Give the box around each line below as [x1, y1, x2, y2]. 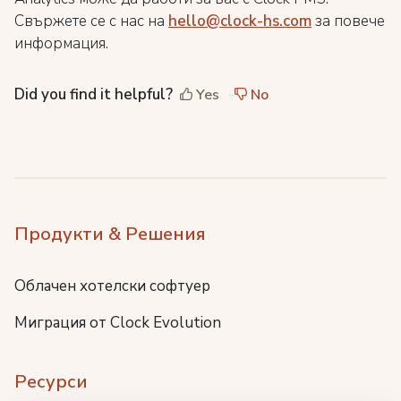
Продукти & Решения [14, 221, 206, 246]
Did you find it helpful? [14, 84, 173, 106]
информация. [14, 33, 108, 55]
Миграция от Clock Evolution [14, 311, 221, 333]
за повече [311, 11, 385, 32]
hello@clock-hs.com [168, 11, 311, 32]
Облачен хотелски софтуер [14, 275, 210, 296]
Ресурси [14, 369, 88, 394]
